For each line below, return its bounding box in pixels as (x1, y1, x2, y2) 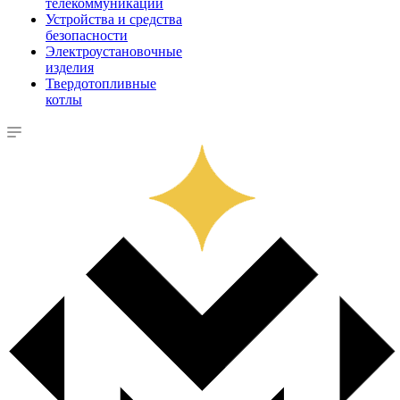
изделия (46, 60, 94, 75)
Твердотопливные (46, 76, 156, 91)
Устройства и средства (46, 12, 182, 27)
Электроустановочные (46, 44, 182, 59)
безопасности (46, 28, 128, 43)
